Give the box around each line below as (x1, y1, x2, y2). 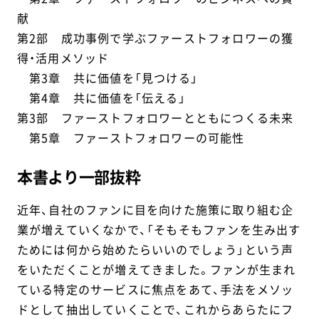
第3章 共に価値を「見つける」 (16, 69, 199, 87)
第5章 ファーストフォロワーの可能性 (16, 129, 245, 147)
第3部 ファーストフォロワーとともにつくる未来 (16, 109, 294, 127)
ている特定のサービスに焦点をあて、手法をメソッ (16, 281, 294, 298)
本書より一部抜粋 (16, 164, 141, 188)
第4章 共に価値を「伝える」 (16, 89, 186, 107)
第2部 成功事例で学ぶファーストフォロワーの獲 (16, 29, 294, 47)
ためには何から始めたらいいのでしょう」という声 (16, 241, 294, 258)
